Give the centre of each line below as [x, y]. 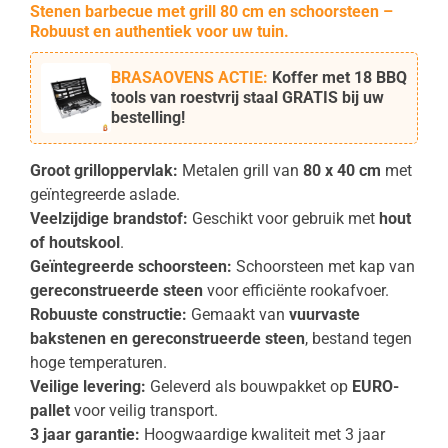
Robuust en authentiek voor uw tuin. [159, 31]
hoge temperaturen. [98, 362]
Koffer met [311, 77]
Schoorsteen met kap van [323, 266]
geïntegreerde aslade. [105, 194]
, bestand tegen [358, 338]
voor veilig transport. [144, 410]
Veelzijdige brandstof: [109, 218]
